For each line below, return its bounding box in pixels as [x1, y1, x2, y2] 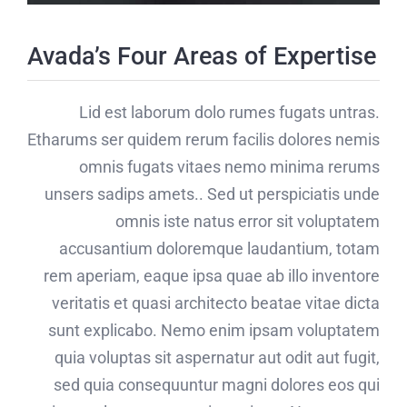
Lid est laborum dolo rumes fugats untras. [79, 103, 380, 123]
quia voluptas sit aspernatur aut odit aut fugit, [55, 348, 380, 368]
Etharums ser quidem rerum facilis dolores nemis [27, 130, 380, 150]
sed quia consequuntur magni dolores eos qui [54, 375, 380, 395]
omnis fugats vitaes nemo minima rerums [79, 157, 380, 177]
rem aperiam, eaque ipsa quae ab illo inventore [44, 266, 380, 286]
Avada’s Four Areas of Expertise [27, 42, 376, 72]
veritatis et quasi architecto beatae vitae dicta [52, 293, 380, 313]
